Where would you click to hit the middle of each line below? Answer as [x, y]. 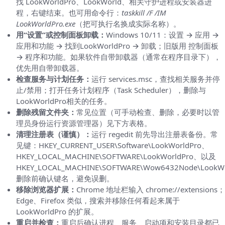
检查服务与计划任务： [54, 79]
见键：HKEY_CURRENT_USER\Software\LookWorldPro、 [113, 145]
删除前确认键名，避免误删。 [65, 178]
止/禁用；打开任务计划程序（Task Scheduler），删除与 [111, 90]
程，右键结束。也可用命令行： [69, 12]
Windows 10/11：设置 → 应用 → [162, 34]
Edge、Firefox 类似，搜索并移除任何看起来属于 [98, 200]
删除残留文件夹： [46, 112]
